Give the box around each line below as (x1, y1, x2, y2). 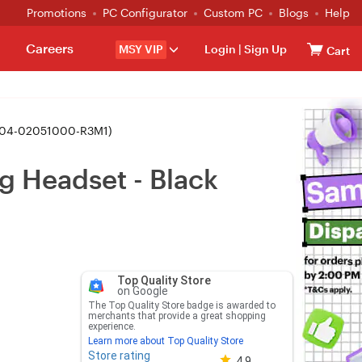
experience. (87, 321, 136, 332)
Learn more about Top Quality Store (87, 335, 243, 347)
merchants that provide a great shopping (87, 310, 266, 322)
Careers (25, 40, 74, 56)
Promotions (27, 6, 86, 19)
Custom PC (204, 6, 263, 19)
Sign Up (242, 42, 287, 56)
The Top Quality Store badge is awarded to (87, 300, 276, 311)
